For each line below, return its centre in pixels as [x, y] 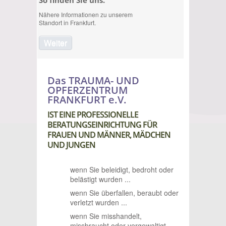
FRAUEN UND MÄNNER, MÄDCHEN [109, 135]
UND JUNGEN [71, 145]
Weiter [55, 43]
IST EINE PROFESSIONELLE [93, 115]
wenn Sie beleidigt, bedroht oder [122, 170]
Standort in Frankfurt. [67, 23]
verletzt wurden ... [99, 203]
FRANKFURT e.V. [87, 100]
